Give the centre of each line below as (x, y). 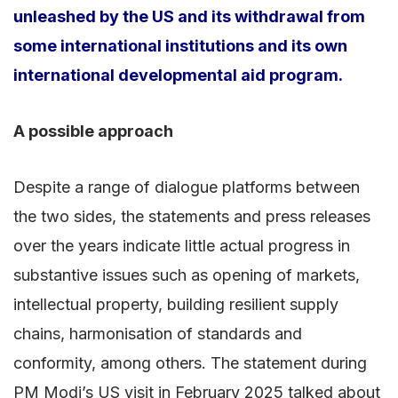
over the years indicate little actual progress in (182, 245)
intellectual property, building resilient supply (176, 304)
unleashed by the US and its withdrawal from (189, 16)
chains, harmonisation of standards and (158, 333)
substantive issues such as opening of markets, (187, 275)
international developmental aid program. (178, 75)
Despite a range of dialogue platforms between (187, 187)
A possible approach (93, 131)
